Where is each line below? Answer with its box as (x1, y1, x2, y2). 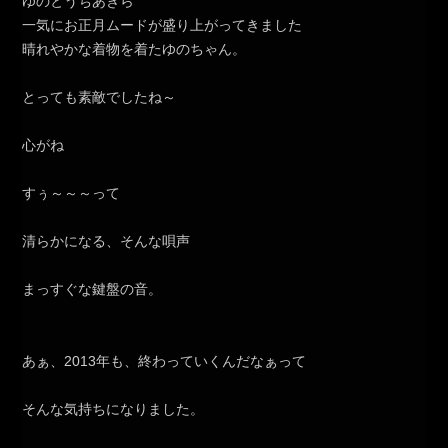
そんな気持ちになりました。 (22, 401, 205, 418)
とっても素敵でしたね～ (22, 89, 177, 106)
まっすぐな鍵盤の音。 (22, 281, 163, 298)
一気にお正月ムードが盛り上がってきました (22, 17, 303, 34)
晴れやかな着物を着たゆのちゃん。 (22, 41, 247, 58)
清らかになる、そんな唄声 (22, 233, 191, 250)
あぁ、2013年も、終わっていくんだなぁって (22, 353, 307, 370)
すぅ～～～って (22, 185, 121, 202)
